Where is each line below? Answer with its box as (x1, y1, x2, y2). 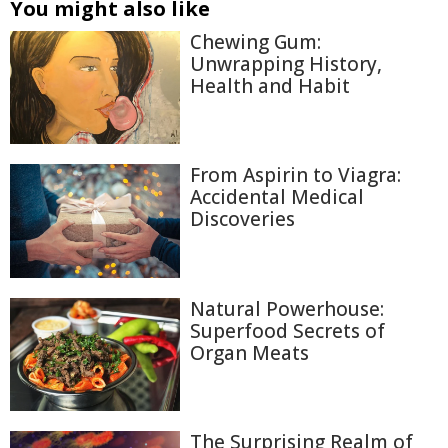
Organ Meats (190, 339, 309, 366)
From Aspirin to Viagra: (190, 162, 401, 189)
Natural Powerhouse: (190, 295, 384, 322)
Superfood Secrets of (190, 317, 385, 344)
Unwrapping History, (190, 51, 382, 77)
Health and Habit (190, 73, 350, 99)
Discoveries (190, 206, 295, 233)
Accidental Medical (190, 184, 364, 211)
